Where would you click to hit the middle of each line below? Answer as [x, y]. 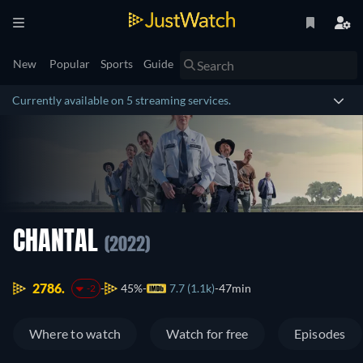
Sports [117, 64]
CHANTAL [59, 243]
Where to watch [75, 334]
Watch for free [207, 334]
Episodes [320, 334]
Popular [70, 64]
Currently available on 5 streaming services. [122, 100]
